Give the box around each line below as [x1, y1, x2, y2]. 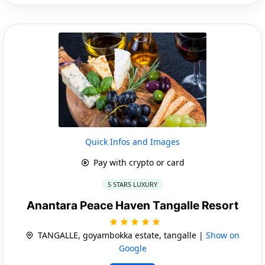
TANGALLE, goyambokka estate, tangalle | [35, 229, 206, 241]
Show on [206, 229, 240, 241]
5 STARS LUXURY [108, 179, 157, 189]
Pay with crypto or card [91, 156, 185, 168]
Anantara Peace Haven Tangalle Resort [27, 198, 238, 212]
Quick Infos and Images [85, 135, 180, 147]
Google [118, 242, 147, 254]
